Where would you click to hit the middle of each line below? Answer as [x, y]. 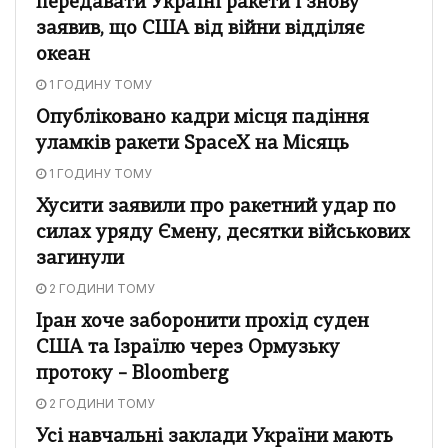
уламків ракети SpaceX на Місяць [192, 144]
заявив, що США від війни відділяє [200, 29]
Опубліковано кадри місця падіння [202, 118]
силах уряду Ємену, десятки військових [223, 233]
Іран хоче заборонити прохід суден [202, 322]
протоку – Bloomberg [132, 374]
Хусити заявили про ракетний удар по [216, 207]
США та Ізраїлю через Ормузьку [188, 348]
